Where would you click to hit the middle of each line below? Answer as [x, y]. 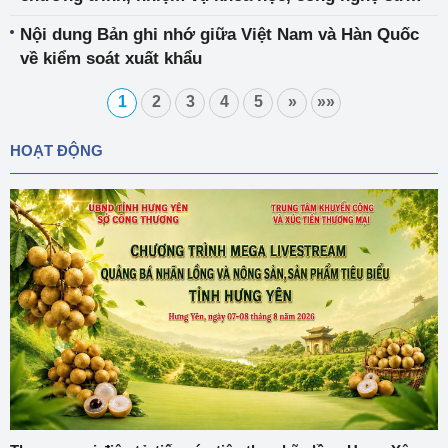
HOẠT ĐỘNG [56, 151]
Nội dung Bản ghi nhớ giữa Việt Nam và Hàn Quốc [219, 35]
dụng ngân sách [83, 20]
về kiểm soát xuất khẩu [111, 59]
